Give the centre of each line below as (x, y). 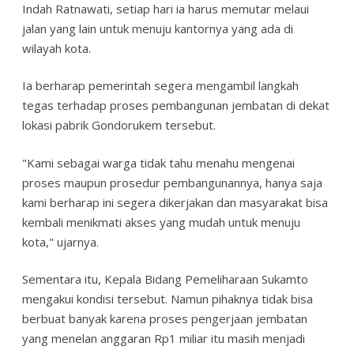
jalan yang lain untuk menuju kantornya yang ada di (158, 28)
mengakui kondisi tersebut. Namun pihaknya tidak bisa (168, 299)
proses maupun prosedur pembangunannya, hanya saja (172, 182)
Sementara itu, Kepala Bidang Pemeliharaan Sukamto (165, 279)
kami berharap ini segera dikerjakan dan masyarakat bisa (175, 202)
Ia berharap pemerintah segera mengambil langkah (160, 86)
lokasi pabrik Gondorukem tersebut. (119, 125)
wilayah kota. (56, 48)
